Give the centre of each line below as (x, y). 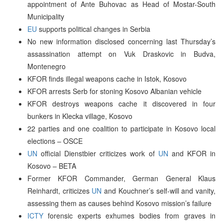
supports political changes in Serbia (94, 29)
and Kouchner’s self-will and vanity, (159, 190)
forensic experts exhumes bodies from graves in (129, 215)
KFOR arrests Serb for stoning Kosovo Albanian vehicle (114, 91)
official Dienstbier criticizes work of (98, 153)
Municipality (46, 16)
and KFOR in (192, 153)
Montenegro (47, 66)
